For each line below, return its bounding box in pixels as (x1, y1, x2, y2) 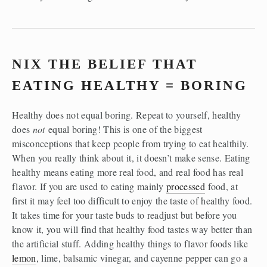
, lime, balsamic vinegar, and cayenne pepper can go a (36, 252, 248, 265)
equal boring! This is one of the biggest (45, 123, 203, 136)
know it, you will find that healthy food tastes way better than (12, 223, 253, 236)
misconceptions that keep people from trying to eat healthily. (12, 137, 249, 150)
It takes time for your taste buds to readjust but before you (12, 209, 237, 222)
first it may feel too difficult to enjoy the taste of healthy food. (12, 194, 253, 207)
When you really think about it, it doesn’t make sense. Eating (12, 151, 250, 164)
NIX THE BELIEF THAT (12, 57, 197, 72)
